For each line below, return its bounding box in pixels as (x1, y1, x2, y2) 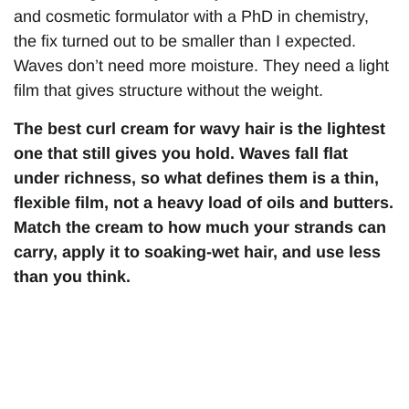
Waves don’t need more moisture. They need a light (14, 57, 389, 76)
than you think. (14, 267, 131, 286)
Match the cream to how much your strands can (14, 217, 386, 236)
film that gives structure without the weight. (14, 81, 323, 100)
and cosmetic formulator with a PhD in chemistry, (14, 7, 369, 26)
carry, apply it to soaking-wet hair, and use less (14, 242, 381, 261)
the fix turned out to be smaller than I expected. (14, 32, 356, 51)
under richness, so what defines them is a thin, (14, 168, 379, 187)
